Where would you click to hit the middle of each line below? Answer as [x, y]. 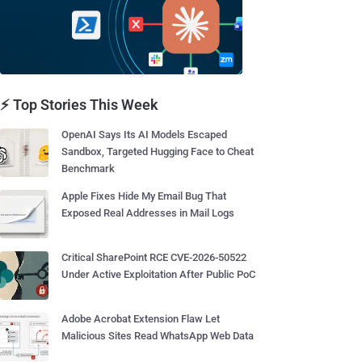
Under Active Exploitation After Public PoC [158, 274]
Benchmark [88, 168]
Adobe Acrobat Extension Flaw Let [141, 319]
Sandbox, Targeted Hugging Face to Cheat [158, 152]
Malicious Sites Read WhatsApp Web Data [158, 336]
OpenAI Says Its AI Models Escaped [144, 135]
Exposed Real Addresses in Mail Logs [148, 213]
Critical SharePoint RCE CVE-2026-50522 [154, 257]
